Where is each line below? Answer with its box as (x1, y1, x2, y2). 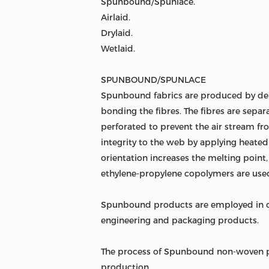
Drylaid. (101, 27, 133, 38)
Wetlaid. (101, 43, 135, 54)
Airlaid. (101, 11, 130, 23)
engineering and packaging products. (101, 214, 259, 226)
